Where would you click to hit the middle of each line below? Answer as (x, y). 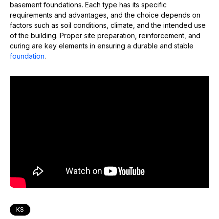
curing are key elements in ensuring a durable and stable (102, 45)
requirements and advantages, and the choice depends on (105, 15)
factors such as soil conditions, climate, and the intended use (108, 25)
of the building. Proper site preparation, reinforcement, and (105, 35)
